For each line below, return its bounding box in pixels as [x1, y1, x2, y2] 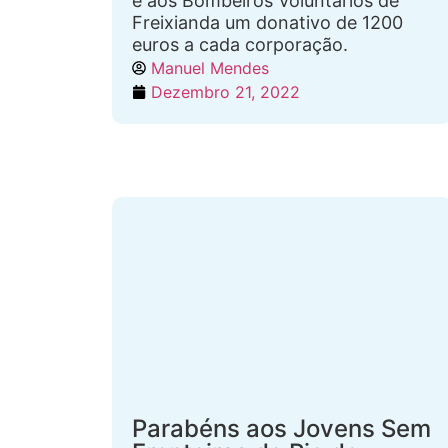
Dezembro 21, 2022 [151, 82, 300, 102]
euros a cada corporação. [132, 34, 348, 55]
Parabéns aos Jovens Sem [132, 414, 431, 443]
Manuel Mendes [151, 58, 269, 78]
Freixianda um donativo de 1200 [132, 12, 403, 33]
